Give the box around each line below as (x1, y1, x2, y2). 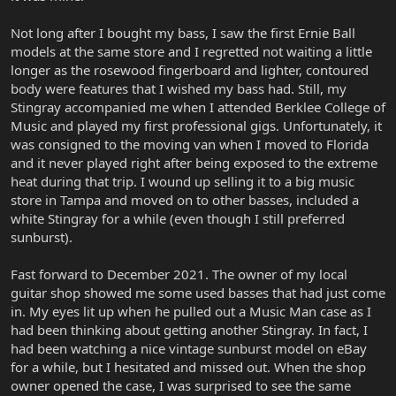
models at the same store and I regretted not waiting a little (11, 42, 372, 60)
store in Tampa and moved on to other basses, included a (11, 190, 359, 209)
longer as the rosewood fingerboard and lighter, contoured (11, 60, 369, 79)
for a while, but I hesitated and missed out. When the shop (11, 357, 366, 376)
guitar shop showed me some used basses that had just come (11, 283, 385, 301)
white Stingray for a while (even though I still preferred (11, 209, 345, 227)
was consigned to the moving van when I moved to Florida (11, 134, 369, 153)
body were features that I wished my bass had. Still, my (11, 79, 346, 97)
